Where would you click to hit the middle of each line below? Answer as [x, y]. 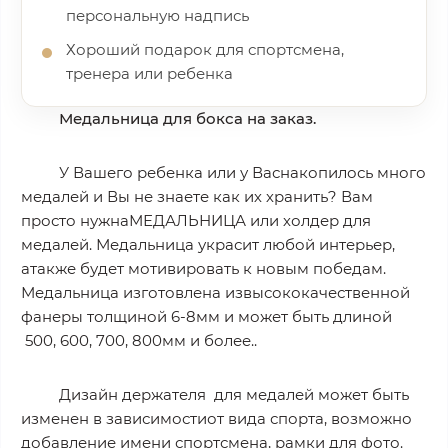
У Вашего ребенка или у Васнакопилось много [242, 172]
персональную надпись [157, 15]
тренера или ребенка [149, 73]
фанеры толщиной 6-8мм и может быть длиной [206, 316]
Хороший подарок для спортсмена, [205, 49]
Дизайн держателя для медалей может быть [233, 394]
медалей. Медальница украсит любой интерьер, [208, 244]
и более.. [223, 340]
